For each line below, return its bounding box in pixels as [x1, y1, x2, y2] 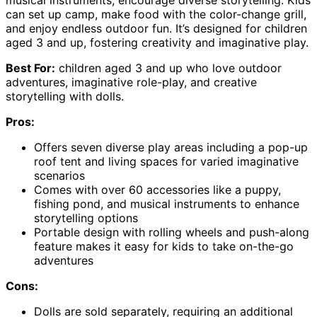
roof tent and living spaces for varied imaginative [34, 154, 299, 169]
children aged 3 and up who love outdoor [55, 61, 282, 76]
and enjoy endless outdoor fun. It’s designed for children [6, 21, 307, 36]
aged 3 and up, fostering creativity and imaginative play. [6, 35, 309, 50]
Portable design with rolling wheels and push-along [34, 225, 309, 240]
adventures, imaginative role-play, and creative [6, 75, 257, 90]
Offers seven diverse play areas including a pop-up [34, 140, 308, 155]
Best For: [6, 61, 55, 76]
